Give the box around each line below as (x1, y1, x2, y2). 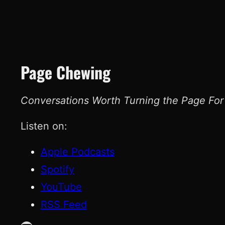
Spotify (40, 163, 74, 176)
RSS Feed (40, 198, 87, 211)
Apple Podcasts (40, 146, 115, 158)
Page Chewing (20, 60, 110, 84)
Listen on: (20, 120, 67, 133)
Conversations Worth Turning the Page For (20, 94, 223, 107)
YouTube (40, 181, 82, 193)
